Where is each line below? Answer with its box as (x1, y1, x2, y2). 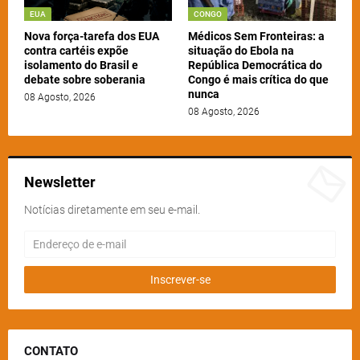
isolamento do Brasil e (24, 59, 138, 72)
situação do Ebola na (188, 44, 294, 58)
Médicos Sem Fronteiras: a (188, 30, 325, 43)
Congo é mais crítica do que (188, 73, 329, 87)
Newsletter (24, 174, 96, 191)
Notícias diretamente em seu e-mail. (24, 203, 200, 217)
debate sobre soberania (24, 73, 145, 87)
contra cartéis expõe (24, 44, 129, 58)
